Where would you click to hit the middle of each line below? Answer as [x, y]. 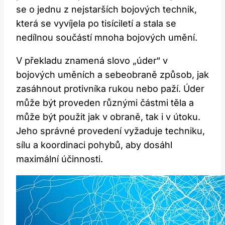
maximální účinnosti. [60, 159]
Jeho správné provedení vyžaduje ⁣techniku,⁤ [110, 131]
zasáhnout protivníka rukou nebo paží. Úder [110, 88]
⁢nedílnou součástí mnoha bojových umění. [107, 37]
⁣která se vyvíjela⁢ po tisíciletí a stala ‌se [96, 23]
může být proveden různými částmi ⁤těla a [105, 102]
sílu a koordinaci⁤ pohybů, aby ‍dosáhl [94, 145]
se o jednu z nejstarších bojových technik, [106, 9]
